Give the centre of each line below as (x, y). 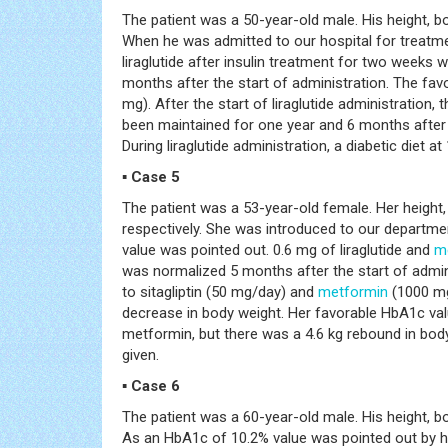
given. (140, 354)
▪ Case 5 (151, 176)
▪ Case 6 (151, 385)
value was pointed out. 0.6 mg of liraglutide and (278, 249)
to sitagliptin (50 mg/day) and (220, 291)
